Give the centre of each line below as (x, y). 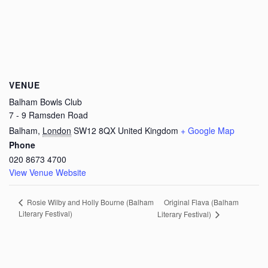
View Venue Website (48, 172)
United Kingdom (148, 130)
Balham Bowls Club (45, 101)
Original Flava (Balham (201, 202)
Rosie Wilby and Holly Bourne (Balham (89, 202)
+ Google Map (208, 130)
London (57, 130)
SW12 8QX (95, 130)
